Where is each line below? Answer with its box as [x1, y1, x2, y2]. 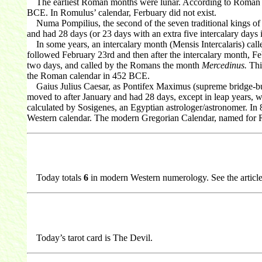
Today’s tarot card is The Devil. [26, 233, 153, 243]
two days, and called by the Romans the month [26, 60, 202, 70]
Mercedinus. [201, 60, 247, 70]
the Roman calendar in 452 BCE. [26, 70, 150, 81]
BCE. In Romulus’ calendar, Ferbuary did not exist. [26, 7, 216, 18]
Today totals [26, 173, 84, 183]
